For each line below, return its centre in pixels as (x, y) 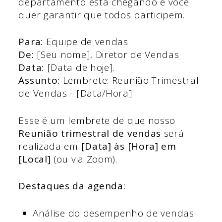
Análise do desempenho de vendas (113, 213)
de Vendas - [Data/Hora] (76, 93)
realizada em (50, 146)
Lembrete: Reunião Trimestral (130, 81)
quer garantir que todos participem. (102, 15)
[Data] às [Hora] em (129, 146)
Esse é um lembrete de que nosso (97, 120)
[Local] (35, 159)
